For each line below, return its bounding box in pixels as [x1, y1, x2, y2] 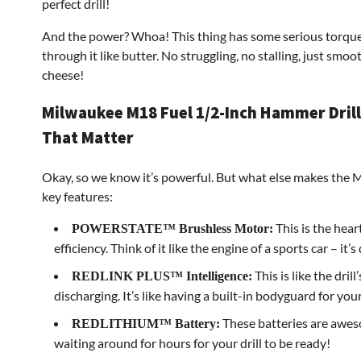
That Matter [42, 127, 134, 149]
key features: [42, 189, 113, 205]
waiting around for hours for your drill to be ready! [54, 335, 330, 351]
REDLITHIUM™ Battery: [72, 317, 220, 331]
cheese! [42, 66, 84, 82]
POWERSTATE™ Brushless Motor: [72, 222, 273, 236]
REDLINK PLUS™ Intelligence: [72, 269, 252, 284]
